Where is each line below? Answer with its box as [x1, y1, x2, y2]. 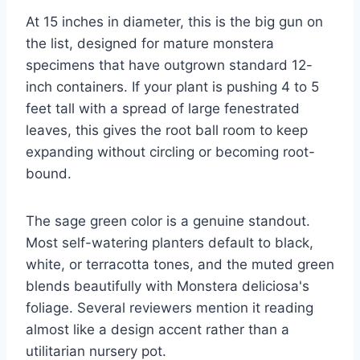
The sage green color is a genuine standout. [26, 213, 310, 230]
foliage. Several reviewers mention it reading [26, 300, 313, 317]
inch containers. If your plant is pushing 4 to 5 [26, 79, 319, 96]
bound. [26, 166, 72, 182]
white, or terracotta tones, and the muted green [26, 256, 334, 273]
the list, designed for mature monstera [26, 35, 274, 52]
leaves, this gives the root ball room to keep [26, 122, 308, 139]
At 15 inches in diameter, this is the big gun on [26, 14, 323, 31]
